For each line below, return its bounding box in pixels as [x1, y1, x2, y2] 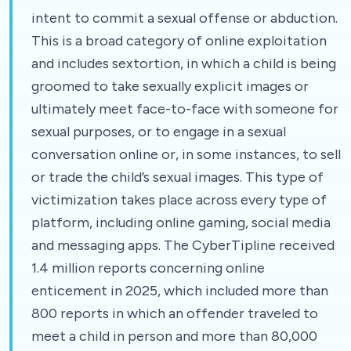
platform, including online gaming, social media [31, 213, 331, 231]
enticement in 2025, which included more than [31, 281, 328, 299]
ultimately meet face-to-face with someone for [31, 100, 338, 118]
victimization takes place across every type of [31, 190, 327, 208]
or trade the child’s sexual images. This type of [31, 168, 324, 186]
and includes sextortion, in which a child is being [31, 54, 336, 72]
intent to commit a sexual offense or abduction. [31, 9, 338, 27]
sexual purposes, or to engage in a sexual [31, 122, 286, 140]
